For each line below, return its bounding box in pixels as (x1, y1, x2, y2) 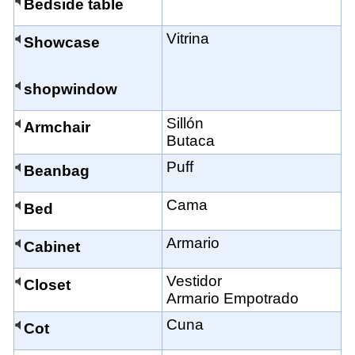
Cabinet (24, 239, 80, 256)
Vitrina (166, 30, 209, 48)
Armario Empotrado (166, 290, 299, 307)
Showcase (24, 34, 100, 52)
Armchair (24, 119, 90, 136)
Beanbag (24, 162, 90, 180)
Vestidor (166, 273, 222, 290)
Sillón (166, 115, 204, 132)
